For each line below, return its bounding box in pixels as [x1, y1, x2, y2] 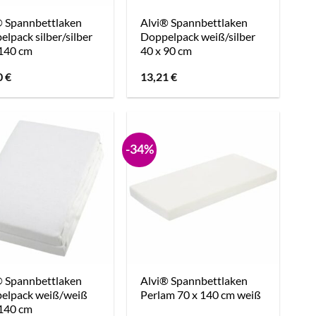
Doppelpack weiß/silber [140, 30, 256, 44]
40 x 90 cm [140, 44, 193, 58]
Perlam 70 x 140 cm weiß [140, 288, 262, 302]
